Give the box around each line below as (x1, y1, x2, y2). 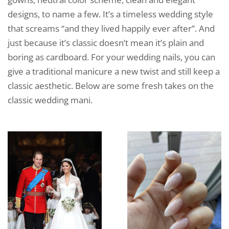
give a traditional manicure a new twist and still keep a (8, 65, 220, 77)
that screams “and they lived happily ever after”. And (8, 22, 215, 34)
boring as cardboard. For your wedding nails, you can (8, 51, 215, 63)
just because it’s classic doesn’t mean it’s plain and (8, 36, 204, 49)
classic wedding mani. (8, 94, 93, 106)
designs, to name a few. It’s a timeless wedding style (8, 8, 213, 20)
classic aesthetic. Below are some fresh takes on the (8, 79, 214, 91)
